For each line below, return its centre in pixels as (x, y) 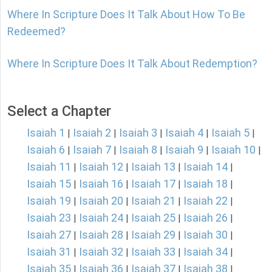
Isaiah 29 (153, 235)
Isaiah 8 (138, 150)
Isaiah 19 (49, 201)
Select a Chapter (59, 111)
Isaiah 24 (101, 218)
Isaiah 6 (46, 150)
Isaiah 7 (92, 150)
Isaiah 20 (101, 201)
